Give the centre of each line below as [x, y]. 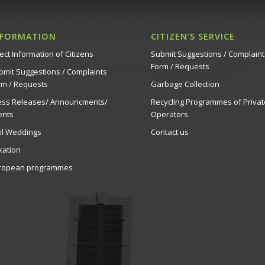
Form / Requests [180, 67]
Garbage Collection [185, 84]
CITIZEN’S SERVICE [193, 37]
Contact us [169, 132]
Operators [169, 114]
